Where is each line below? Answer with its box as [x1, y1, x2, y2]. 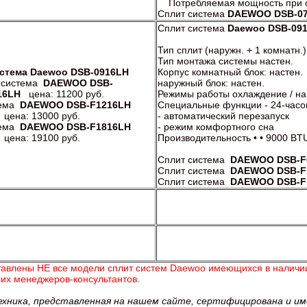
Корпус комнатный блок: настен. [158, 66, 303, 77]
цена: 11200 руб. [21, 88, 104, 99]
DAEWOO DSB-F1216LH [20, 99, 131, 110]
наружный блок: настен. [158, 77, 265, 88]
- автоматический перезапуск [158, 110, 289, 121]
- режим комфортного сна [158, 121, 274, 132]
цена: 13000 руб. [3, 110, 80, 121]
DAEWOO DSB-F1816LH [20, 121, 131, 132]
